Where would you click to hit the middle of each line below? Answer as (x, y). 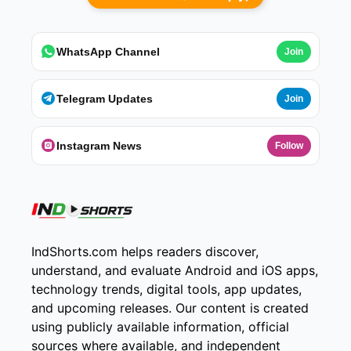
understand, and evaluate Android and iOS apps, (175, 270)
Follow (289, 145)
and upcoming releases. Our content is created (170, 308)
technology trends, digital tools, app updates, (166, 289)
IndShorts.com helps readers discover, (145, 251)
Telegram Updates (105, 98)
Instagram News (99, 145)
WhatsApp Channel (108, 51)
